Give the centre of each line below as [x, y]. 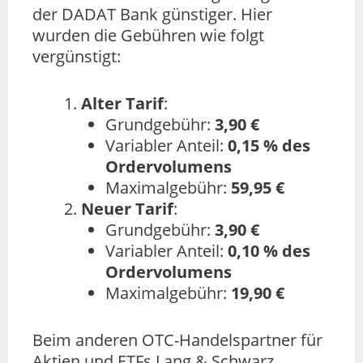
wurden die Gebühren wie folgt [148, 36]
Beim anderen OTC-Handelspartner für [177, 340]
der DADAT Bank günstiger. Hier [152, 15]
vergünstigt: [77, 57]
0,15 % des [269, 146]
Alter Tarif [122, 104]
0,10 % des [269, 251]
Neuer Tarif [127, 209]
